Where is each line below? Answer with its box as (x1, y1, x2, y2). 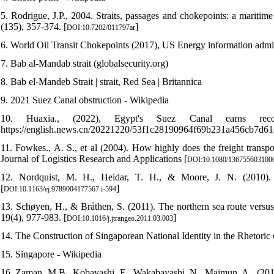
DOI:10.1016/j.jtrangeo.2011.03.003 (67, 213, 173, 223)
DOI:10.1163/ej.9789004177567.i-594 (4, 184, 116, 193)
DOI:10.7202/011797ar (67, 23, 135, 32)
